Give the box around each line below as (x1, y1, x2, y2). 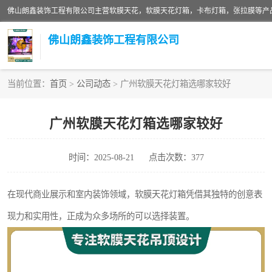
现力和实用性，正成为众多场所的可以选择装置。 (7, 211, 194, 221)
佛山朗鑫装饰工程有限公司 (48, 33, 179, 46)
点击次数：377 (148, 152, 204, 162)
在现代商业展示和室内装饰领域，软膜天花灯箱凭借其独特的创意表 (7, 189, 262, 199)
